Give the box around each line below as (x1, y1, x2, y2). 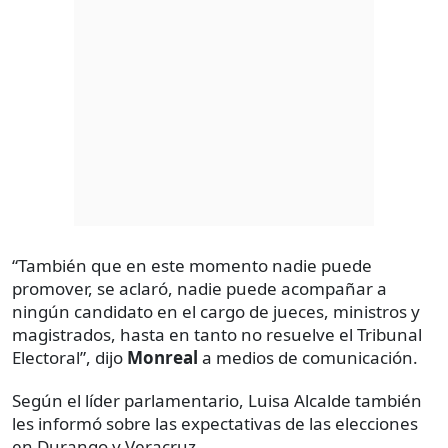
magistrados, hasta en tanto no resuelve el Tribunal (12, 322, 422, 346)
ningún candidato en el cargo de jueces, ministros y (12, 299, 420, 323)
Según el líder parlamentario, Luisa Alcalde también (12, 388, 422, 412)
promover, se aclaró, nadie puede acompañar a (12, 276, 387, 300)
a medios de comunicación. (198, 345, 418, 369)
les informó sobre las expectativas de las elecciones (12, 411, 418, 435)
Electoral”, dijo (12, 345, 127, 369)
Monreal (127, 345, 198, 369)
